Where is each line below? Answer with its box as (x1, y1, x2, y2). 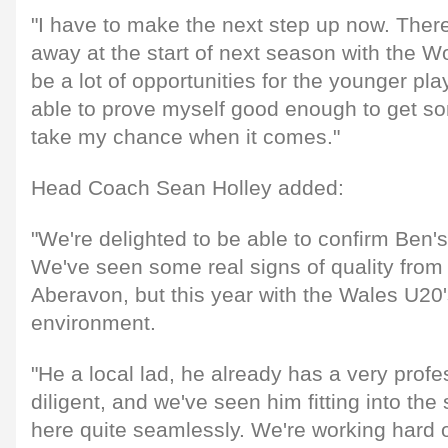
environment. (31, 310, 156, 335)
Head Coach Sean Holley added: (31, 175, 344, 200)
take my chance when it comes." (31, 124, 340, 149)
